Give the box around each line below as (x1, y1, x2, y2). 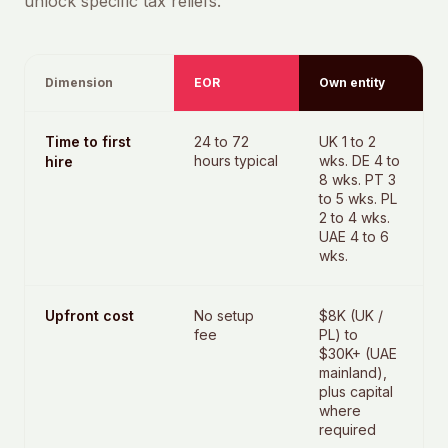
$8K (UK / (318, 307, 383, 324)
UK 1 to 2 (318, 133, 376, 150)
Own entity (318, 75, 385, 90)
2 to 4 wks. (318, 209, 390, 226)
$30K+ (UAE (318, 345, 397, 362)
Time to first (45, 133, 131, 150)
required (318, 421, 376, 438)
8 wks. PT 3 (318, 171, 396, 188)
